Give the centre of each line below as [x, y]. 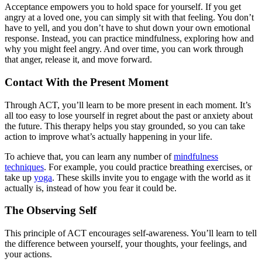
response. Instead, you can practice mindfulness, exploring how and [129, 39]
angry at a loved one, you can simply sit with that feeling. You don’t [129, 18]
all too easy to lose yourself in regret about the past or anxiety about [129, 115]
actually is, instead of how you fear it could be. [91, 188]
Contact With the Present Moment [87, 82]
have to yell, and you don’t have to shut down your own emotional [127, 28]
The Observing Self [51, 211]
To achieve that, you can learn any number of [89, 156]
